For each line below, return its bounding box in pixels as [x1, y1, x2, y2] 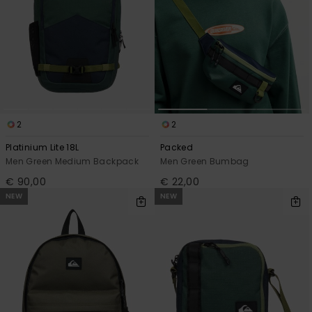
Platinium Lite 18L [6, 141, 79, 154]
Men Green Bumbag [160, 155, 249, 168]
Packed [160, 141, 194, 154]
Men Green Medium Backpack [6, 155, 139, 168]
